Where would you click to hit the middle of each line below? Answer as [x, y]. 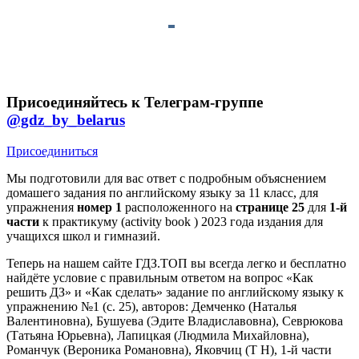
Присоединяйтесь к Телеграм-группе [135, 103]
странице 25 [270, 207]
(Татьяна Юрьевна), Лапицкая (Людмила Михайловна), [158, 335]
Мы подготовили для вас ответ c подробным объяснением [166, 178]
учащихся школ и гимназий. [83, 236]
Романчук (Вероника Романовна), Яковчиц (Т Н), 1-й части [169, 349]
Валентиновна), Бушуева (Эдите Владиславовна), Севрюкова [175, 321]
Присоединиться [52, 151]
